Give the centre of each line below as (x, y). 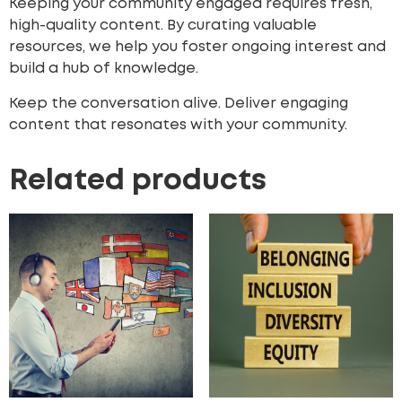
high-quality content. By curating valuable (163, 26)
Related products (138, 181)
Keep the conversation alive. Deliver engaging (179, 103)
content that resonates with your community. (178, 125)
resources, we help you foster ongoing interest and (197, 48)
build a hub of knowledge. (104, 69)
